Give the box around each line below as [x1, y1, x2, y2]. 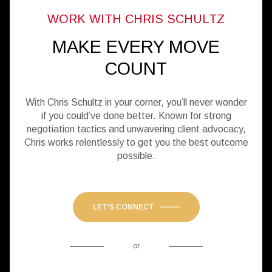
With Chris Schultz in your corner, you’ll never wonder [25, 97, 247, 108]
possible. [117, 151, 155, 161]
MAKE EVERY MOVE [52, 37, 220, 57]
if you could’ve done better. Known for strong [41, 110, 231, 121]
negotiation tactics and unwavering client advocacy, [26, 124, 246, 135]
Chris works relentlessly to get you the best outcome [24, 137, 248, 148]
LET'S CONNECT [92, 203, 154, 212]
